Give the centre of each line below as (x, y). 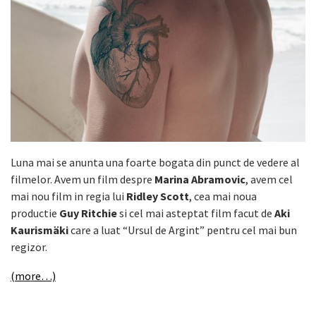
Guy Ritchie (88, 213)
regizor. (29, 247)
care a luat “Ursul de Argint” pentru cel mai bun (184, 230)
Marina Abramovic (200, 179)
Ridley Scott (158, 196)
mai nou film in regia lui (68, 196)
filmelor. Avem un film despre (83, 179)
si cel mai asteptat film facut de (196, 213)
